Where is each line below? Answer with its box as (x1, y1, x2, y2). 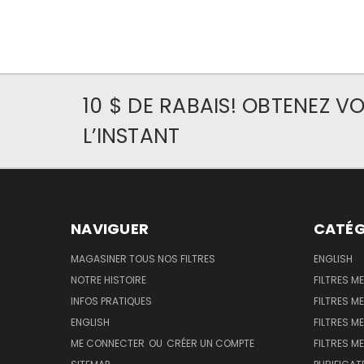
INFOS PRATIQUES (71, 293, 152, 308)
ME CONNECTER (71, 336, 147, 350)
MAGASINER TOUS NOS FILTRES (71, 251, 215, 266)
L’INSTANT (83, 121, 180, 150)
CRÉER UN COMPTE (167, 336, 254, 350)
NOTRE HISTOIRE (71, 272, 146, 287)
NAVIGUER (71, 218, 149, 239)
